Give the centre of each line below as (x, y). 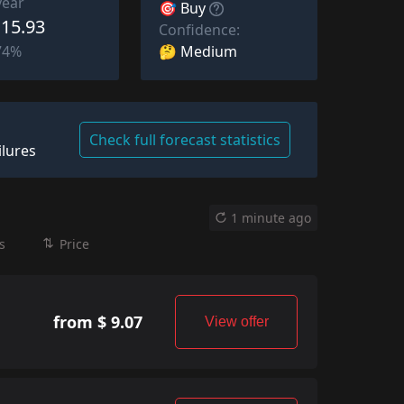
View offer (236, 322)
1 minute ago (271, 217)
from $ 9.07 (97, 321)
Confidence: (199, 29)
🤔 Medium (197, 51)
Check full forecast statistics (185, 140)
